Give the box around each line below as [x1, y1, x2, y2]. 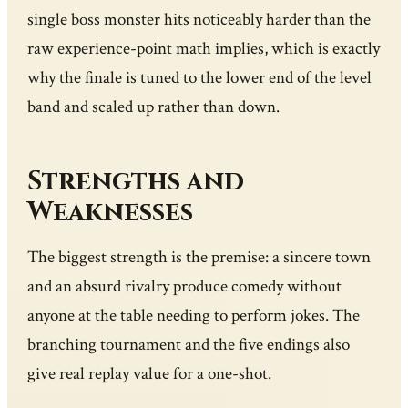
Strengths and [27, 164, 245, 200]
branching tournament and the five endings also [27, 333, 351, 357]
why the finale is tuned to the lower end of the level [27, 66, 372, 90]
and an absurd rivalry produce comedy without [27, 275, 342, 299]
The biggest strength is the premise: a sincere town [27, 246, 372, 270]
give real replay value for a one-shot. [27, 362, 272, 386]
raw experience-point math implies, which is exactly [27, 37, 381, 61]
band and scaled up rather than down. [27, 96, 280, 119]
